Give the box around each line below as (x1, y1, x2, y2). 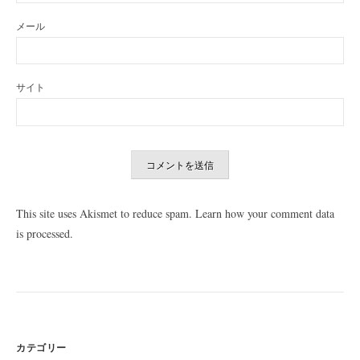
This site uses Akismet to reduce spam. (16, 206, 195, 222)
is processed (16, 226, 70, 242)
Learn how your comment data (195, 206, 334, 222)
